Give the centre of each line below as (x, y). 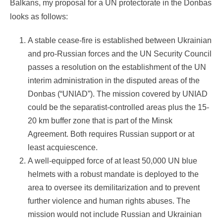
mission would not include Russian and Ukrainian (115, 215)
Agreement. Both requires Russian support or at (111, 134)
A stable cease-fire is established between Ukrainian (120, 41)
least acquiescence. (63, 148)
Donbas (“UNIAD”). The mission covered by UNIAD (118, 94)
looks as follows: (39, 17)
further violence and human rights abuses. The (109, 201)
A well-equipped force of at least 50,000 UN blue (112, 161)
